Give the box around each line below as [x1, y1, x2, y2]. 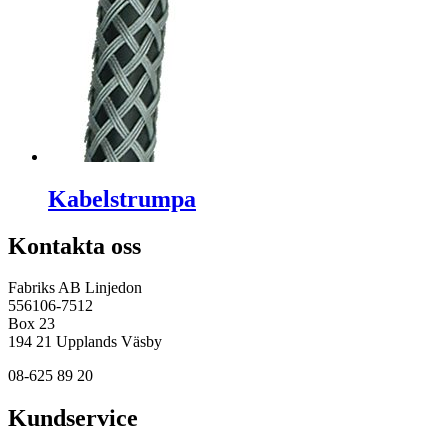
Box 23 [8, 315, 55, 333]
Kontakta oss [8, 232, 141, 259]
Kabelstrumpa [48, 185, 196, 212]
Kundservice [8, 405, 138, 432]
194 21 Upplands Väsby [8, 333, 162, 351]
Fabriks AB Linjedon [8, 279, 142, 297]
